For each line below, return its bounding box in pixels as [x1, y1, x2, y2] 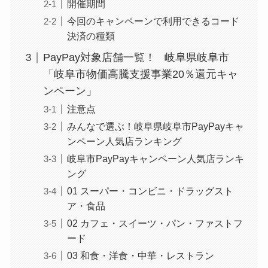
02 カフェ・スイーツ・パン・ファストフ [66, 218, 243, 229]
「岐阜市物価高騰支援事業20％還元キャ [42, 68, 238, 81]
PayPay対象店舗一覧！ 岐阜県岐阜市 [42, 51, 229, 64]
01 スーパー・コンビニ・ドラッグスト [66, 185, 233, 197]
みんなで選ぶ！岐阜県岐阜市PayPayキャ [66, 121, 244, 132]
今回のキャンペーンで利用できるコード [66, 16, 239, 27]
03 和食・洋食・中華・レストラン [66, 250, 214, 261]
